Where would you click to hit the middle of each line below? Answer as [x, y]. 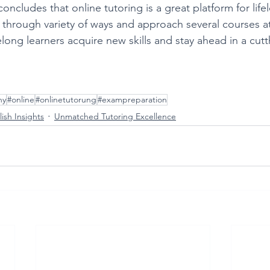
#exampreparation [132, 100]
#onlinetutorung [66, 100]
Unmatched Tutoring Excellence [115, 116]
